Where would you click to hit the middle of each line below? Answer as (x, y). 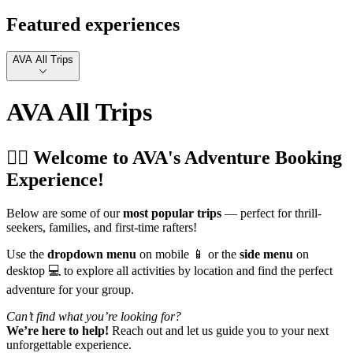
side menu (266, 255)
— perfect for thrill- (271, 214)
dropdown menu (92, 255)
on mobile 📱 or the (188, 255)
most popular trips (172, 214)
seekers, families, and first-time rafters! (102, 228)
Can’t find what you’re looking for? (94, 317)
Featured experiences (93, 25)
